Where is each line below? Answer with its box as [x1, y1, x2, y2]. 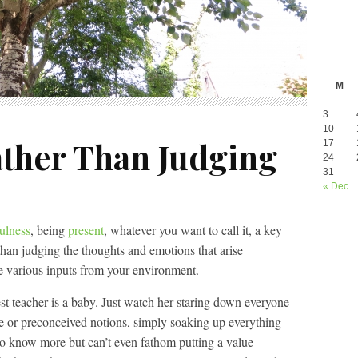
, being [30, 221, 68, 238]
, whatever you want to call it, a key [104, 221, 282, 238]
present [68, 221, 104, 238]
